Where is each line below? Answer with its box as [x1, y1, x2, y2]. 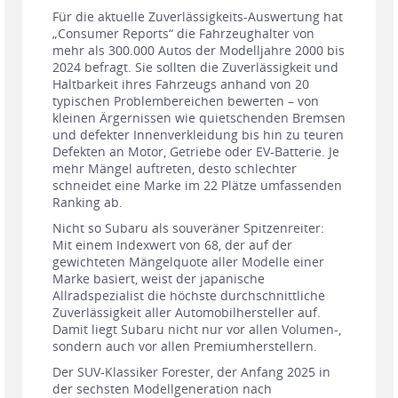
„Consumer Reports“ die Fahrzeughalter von [52, 25, 314, 43]
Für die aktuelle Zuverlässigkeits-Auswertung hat [52, 8, 343, 26]
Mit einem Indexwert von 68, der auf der [52, 236, 292, 254]
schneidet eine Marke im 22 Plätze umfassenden [52, 177, 342, 195]
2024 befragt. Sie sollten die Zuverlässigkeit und [52, 59, 338, 76]
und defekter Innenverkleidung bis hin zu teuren [52, 126, 344, 144]
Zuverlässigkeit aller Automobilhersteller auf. [52, 304, 321, 322]
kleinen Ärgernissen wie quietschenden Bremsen [52, 109, 346, 127]
